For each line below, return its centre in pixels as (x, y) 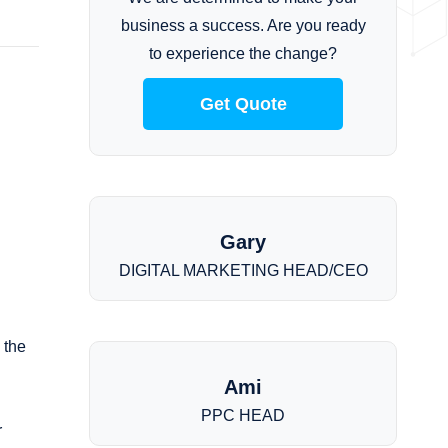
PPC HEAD (243, 415)
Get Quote (243, 104)
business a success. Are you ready (243, 25)
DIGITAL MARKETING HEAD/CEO (243, 270)
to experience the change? (243, 53)
